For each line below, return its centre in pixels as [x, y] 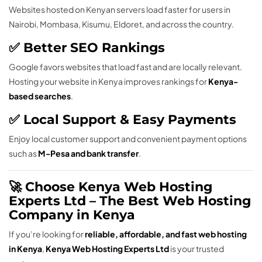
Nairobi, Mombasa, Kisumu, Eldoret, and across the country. [121, 24]
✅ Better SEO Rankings [87, 48]
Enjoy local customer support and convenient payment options [128, 139]
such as [23, 154]
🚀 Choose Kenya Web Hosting [111, 187]
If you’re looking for [47, 234]
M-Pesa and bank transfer [88, 154]
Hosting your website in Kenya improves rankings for [108, 82]
